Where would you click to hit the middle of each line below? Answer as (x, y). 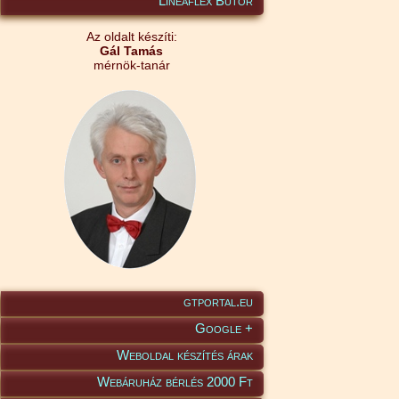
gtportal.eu (218, 302)
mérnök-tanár (131, 65)
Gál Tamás (131, 51)
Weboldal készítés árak (185, 355)
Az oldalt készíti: (131, 37)
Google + (224, 329)
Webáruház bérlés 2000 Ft (175, 382)
